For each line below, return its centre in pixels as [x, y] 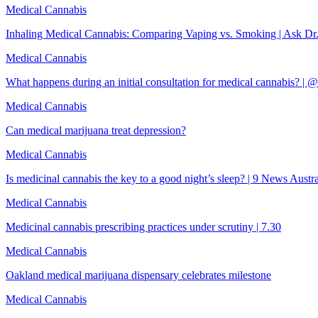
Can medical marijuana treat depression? [96, 130]
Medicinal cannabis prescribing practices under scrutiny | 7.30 [143, 226]
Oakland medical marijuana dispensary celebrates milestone [138, 275]
